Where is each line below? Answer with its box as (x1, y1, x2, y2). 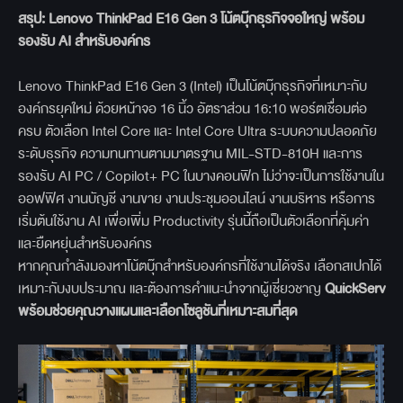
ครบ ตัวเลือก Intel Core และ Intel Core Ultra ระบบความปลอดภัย (18, 120, 377, 143)
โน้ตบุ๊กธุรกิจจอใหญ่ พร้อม (220, 7, 364, 31)
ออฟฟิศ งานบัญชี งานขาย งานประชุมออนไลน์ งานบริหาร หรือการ (18, 187, 375, 210)
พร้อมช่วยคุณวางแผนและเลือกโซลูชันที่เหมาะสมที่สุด (18, 300, 297, 323)
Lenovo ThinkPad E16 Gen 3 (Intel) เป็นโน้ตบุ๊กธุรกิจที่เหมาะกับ (18, 75, 367, 98)
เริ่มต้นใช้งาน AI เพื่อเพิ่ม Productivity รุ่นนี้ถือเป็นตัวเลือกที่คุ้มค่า (18, 210, 369, 233)
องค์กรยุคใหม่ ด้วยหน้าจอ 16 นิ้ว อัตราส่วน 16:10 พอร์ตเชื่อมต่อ (18, 97, 367, 121)
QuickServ (325, 277, 385, 300)
